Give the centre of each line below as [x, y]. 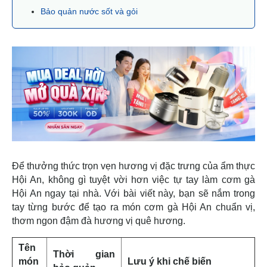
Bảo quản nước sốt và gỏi [89, 11]
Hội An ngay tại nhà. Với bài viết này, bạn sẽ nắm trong [133, 194]
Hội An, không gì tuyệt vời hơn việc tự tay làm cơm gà [133, 180]
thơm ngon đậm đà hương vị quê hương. [99, 221]
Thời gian [84, 254]
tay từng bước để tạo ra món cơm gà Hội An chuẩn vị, [133, 207]
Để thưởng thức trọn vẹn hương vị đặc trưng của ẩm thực [133, 166]
